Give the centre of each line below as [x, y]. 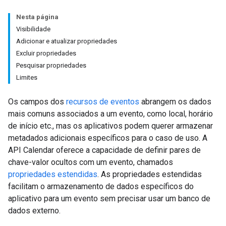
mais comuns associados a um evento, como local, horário [110, 114]
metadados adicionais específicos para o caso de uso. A [108, 138]
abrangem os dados [175, 102]
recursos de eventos [103, 102]
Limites [27, 77]
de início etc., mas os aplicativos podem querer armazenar [110, 126]
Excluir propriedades [46, 53]
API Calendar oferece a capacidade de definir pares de [104, 150]
